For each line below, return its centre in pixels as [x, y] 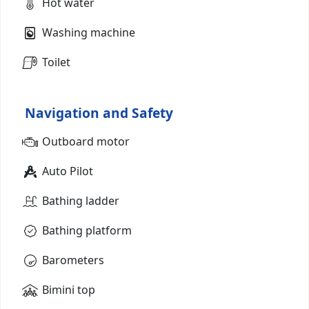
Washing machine [89, 32]
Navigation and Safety [99, 112]
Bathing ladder [81, 200]
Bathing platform [87, 230]
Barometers [73, 260]
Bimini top [69, 289]
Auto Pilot [68, 171]
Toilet [56, 62]
